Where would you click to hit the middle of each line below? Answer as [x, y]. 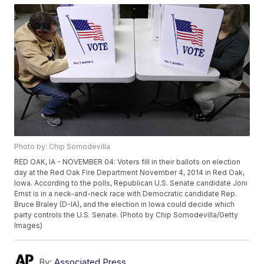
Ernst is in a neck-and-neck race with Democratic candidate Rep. [126, 194]
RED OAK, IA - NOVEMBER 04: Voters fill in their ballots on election [128, 162]
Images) [29, 226]
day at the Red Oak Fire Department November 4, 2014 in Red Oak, [130, 173]
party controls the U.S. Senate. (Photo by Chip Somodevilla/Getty [126, 215]
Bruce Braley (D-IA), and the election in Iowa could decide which [125, 204]
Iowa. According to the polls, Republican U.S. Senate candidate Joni [131, 183]
